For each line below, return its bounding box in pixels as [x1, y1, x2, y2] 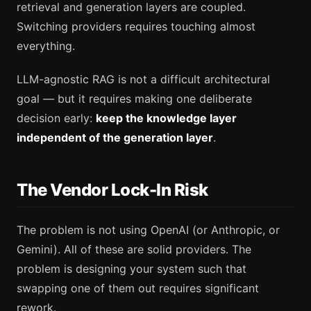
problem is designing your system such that [17, 261, 246, 276]
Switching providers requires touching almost [17, 19, 255, 33]
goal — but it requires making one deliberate [17, 92, 252, 106]
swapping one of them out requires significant [17, 280, 259, 295]
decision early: [17, 111, 96, 125]
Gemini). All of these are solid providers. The [17, 242, 251, 256]
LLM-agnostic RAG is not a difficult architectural [17, 72, 270, 86]
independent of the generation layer [17, 131, 213, 144]
